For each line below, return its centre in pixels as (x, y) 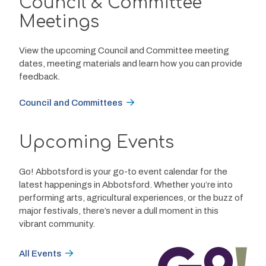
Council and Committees (70, 103)
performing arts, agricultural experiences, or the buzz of (132, 197)
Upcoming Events (96, 143)
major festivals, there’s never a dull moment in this (119, 210)
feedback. (39, 77)
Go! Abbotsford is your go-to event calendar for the (124, 171)
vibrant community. (57, 224)
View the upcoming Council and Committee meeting (124, 51)
